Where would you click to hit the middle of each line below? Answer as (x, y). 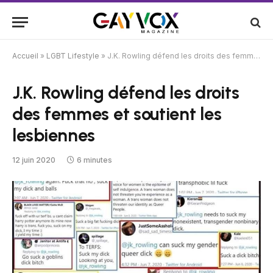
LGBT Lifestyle (73, 56)
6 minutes (94, 160)
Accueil (25, 56)
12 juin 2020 (34, 160)
